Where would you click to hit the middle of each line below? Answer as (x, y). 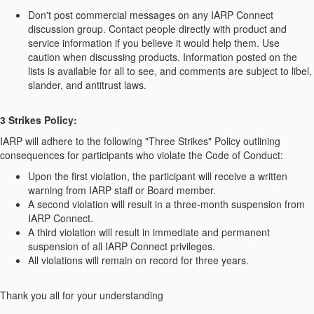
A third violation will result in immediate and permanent (149, 232)
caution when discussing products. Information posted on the (163, 57)
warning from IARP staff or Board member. (122, 190)
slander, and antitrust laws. (87, 85)
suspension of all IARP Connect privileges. (122, 246)
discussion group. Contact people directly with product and (157, 29)
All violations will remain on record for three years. (138, 260)
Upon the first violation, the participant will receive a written (158, 176)
